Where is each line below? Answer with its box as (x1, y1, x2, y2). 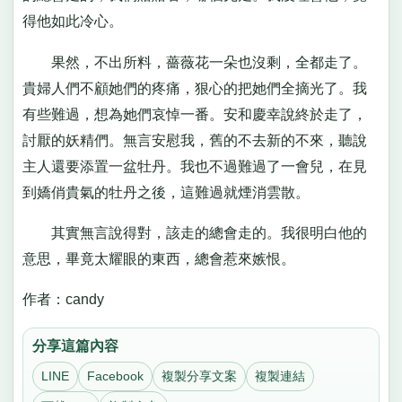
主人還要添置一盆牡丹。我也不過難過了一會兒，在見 (22, 158, 367, 174)
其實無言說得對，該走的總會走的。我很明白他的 (22, 224, 367, 240)
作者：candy (22, 292, 104, 308)
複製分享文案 (161, 369, 237, 384)
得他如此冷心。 (22, 13, 123, 30)
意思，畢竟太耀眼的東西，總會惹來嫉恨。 (22, 250, 295, 267)
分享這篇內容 (32, 337, 119, 354)
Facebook (87, 369, 144, 384)
